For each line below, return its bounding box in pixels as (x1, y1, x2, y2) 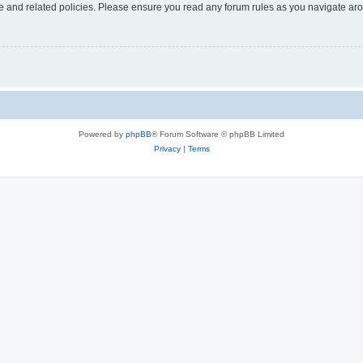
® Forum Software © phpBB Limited (152, 130, 284, 139)
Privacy (153, 144, 181, 154)
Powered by (79, 130, 126, 139)
